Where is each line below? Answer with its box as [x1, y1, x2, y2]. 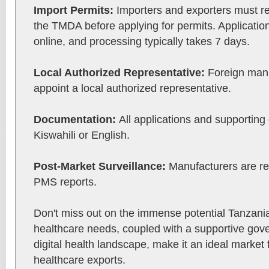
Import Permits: [34, 4, 116, 16]
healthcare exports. [34, 254, 125, 266]
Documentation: [34, 113, 119, 125]
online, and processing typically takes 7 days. [34, 35, 250, 47]
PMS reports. [34, 176, 97, 188]
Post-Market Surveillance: [34, 160, 169, 172]
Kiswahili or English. [34, 129, 130, 141]
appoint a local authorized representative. [34, 82, 231, 94]
